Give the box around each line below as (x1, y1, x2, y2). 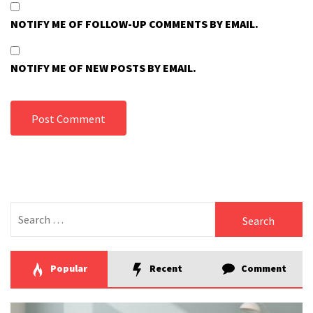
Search (10, 203, 46, 217)
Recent (147, 262, 183, 275)
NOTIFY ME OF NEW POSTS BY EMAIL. (10, 61, 196, 75)
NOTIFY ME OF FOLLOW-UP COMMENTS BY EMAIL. (10, 17, 259, 31)
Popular (48, 262, 88, 275)
